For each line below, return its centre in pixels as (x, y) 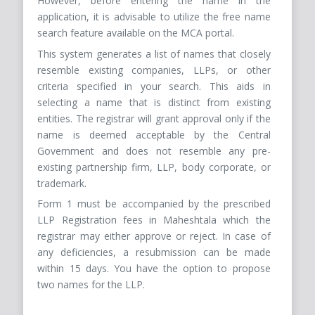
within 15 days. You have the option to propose (154, 269)
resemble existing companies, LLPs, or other (154, 70)
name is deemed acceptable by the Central (154, 134)
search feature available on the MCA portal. (136, 33)
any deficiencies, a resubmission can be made (154, 252)
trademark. (62, 183)
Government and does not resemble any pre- (154, 150)
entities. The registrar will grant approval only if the (154, 118)
